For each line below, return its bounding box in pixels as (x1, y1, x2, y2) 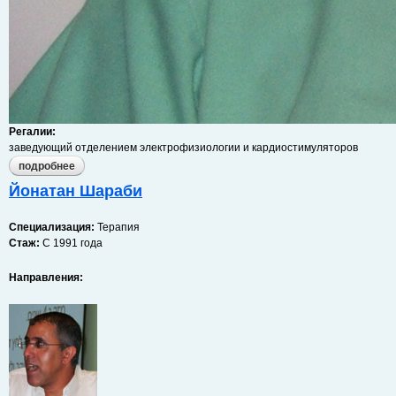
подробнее (19, 160, 75, 172)
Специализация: (9, 221, 97, 233)
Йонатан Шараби (9, 182, 142, 200)
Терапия (97, 221, 140, 233)
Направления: (9, 271, 83, 284)
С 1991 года (40, 237, 103, 249)
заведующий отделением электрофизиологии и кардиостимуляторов (9, 141, 358, 154)
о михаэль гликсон (75, 160, 174, 172)
